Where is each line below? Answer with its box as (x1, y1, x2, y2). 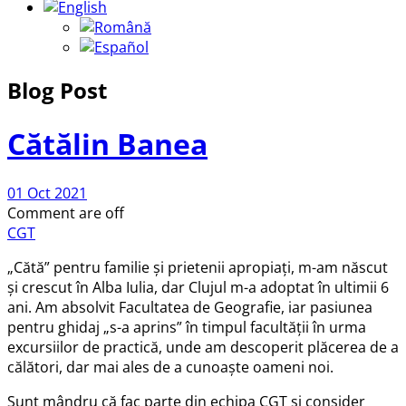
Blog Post (7, 74, 107, 105)
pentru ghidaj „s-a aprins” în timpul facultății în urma (7, 316, 366, 337)
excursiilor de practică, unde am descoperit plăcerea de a (7, 336, 399, 357)
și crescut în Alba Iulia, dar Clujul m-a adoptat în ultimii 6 (7, 276, 389, 297)
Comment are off (7, 202, 124, 223)
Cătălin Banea (7, 124, 208, 164)
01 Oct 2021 (7, 182, 87, 203)
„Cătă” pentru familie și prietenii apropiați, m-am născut (7, 256, 388, 277)
